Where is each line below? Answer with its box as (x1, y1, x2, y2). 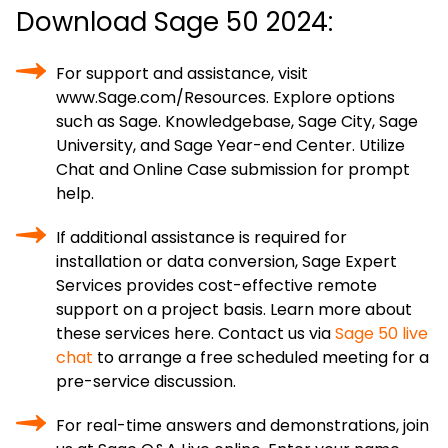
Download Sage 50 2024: (16, 4, 333, 40)
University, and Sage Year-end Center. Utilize (56, 134, 405, 157)
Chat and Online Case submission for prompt (56, 158, 410, 181)
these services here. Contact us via (56, 322, 335, 345)
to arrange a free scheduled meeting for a (93, 346, 429, 369)
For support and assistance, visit (56, 62, 308, 85)
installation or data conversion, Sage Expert (56, 250, 397, 273)
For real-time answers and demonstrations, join (56, 414, 429, 437)
